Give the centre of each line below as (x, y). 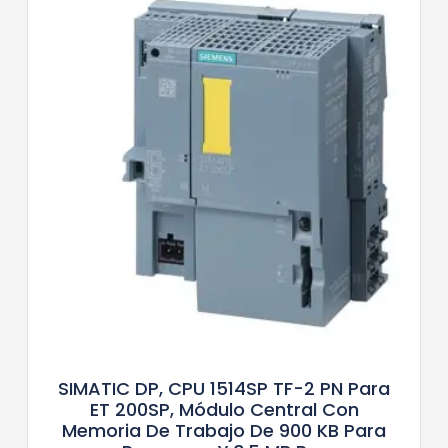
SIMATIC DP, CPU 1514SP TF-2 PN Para (224, 389)
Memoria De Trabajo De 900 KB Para (224, 431)
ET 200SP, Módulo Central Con (224, 410)
